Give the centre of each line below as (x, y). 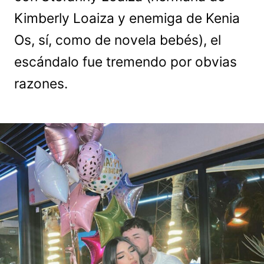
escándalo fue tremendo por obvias (126, 62)
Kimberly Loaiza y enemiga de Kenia (127, 18)
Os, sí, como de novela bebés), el (118, 40)
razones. (41, 84)
